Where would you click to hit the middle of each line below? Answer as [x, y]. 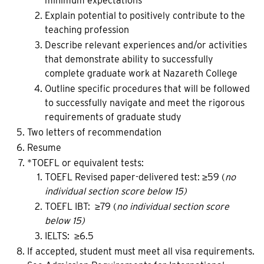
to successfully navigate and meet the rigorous [145, 103]
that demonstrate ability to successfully [129, 59]
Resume [44, 148]
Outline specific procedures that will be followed [147, 89]
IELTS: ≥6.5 [70, 236]
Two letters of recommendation [94, 132]
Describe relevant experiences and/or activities [146, 45]
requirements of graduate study [113, 117]
